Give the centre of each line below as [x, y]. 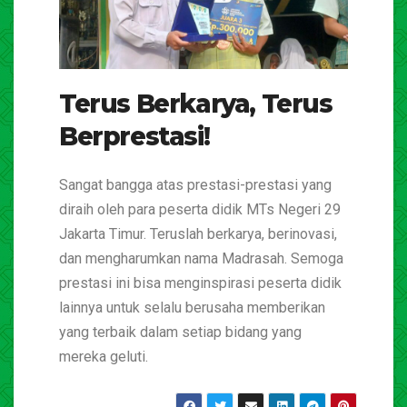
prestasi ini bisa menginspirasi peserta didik [200, 283]
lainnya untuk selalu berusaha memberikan [192, 308]
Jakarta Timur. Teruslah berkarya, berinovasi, [198, 234]
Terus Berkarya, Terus [196, 103]
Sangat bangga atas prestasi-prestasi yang [195, 185]
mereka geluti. [104, 357]
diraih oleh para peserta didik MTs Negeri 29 [200, 210]
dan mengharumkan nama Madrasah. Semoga [201, 259]
